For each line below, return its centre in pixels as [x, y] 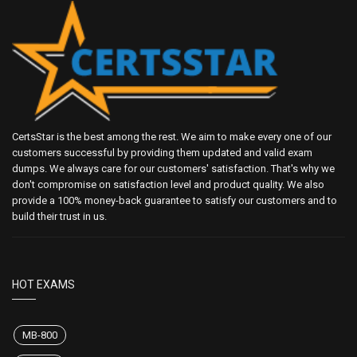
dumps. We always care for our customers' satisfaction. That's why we [173, 169]
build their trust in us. [59, 217]
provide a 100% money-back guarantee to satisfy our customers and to [175, 201]
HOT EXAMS [43, 285]
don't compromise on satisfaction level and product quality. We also [168, 185]
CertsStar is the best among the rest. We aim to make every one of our [172, 137]
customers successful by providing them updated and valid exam [162, 153]
